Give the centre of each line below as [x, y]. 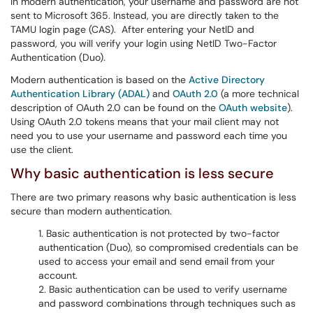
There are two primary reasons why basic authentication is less [153, 197]
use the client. [42, 150]
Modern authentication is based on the [100, 80]
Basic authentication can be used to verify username [168, 289]
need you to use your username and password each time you [149, 136]
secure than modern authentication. [91, 211]
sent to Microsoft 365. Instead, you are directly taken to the [145, 15]
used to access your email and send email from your [156, 261]
